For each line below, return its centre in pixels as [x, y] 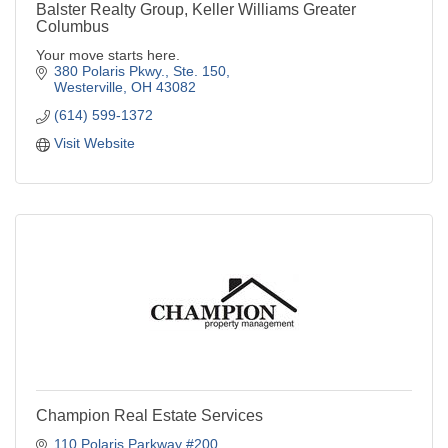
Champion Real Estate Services [149, 416]
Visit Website [94, 143]
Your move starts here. [108, 55]
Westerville [88, 87]
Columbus [72, 27]
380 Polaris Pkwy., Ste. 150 [139, 71]
